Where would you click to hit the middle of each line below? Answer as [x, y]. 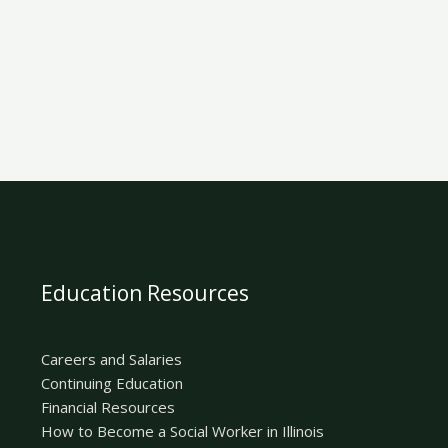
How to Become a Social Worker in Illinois [182, 431]
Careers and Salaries [111, 359]
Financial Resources [107, 407]
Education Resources [144, 293]
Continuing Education [111, 383]
